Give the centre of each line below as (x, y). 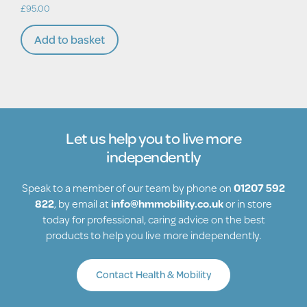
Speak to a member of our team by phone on (128, 188)
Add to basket (70, 40)
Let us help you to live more (153, 138)
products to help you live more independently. (153, 235)
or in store (248, 204)
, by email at (83, 204)
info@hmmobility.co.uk (167, 204)
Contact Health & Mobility (153, 275)
